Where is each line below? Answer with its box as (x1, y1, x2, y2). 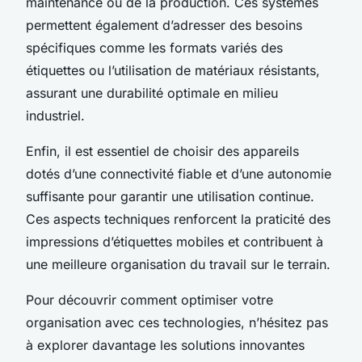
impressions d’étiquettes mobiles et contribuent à (26, 233, 323, 250)
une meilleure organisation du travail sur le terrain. (26, 255, 330, 272)
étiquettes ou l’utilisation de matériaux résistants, (26, 61, 320, 78)
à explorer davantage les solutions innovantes (26, 336, 305, 353)
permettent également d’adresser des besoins (26, 16, 302, 33)
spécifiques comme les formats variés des (26, 39, 283, 56)
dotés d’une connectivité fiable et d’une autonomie (26, 165, 331, 182)
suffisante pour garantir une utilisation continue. (26, 187, 314, 204)
